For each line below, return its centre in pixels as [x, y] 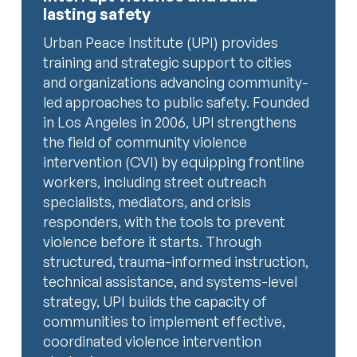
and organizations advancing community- [176, 82]
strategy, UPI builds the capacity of [155, 301]
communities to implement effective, [165, 321]
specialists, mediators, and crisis [147, 201]
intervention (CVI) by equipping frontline [174, 161]
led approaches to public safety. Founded [177, 102]
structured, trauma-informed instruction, [176, 261]
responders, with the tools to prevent [165, 221]
